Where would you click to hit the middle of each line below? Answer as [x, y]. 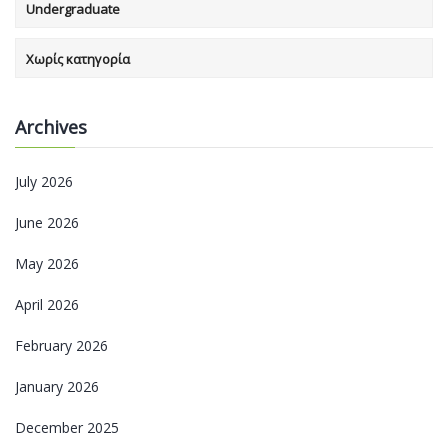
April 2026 [47, 304]
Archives [51, 126]
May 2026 [47, 263]
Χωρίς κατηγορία [78, 58]
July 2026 [44, 181]
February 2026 [61, 345]
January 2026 [57, 386]
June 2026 [47, 222]
